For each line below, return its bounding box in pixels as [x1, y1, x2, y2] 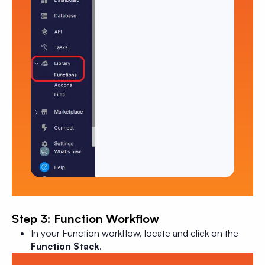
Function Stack [31, 240, 99, 252]
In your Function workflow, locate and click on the [31, 227, 238, 239]
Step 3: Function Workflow [12, 211, 159, 226]
